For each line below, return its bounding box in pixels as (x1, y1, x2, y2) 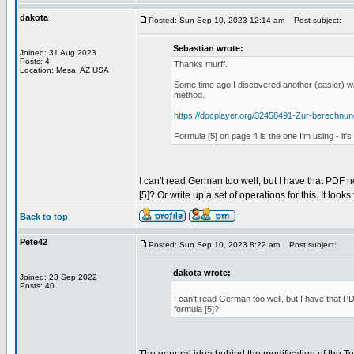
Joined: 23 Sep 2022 (20, 273, 97, 281)
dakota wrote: (173, 268, 231, 277)
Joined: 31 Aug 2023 (20, 48, 96, 57)
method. (174, 90, 205, 100)
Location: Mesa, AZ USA (20, 66, 109, 74)
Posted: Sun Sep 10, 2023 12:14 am (149, 16, 284, 24)
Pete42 (20, 237, 47, 247)
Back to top (20, 212, 68, 221)
